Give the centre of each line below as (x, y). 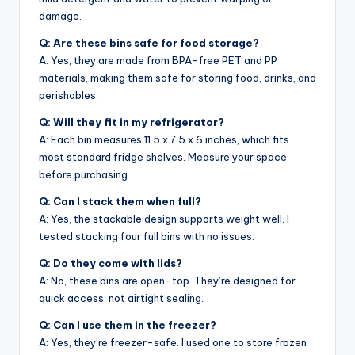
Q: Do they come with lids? (111, 263)
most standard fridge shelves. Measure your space (163, 157)
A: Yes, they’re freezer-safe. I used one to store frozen (173, 343)
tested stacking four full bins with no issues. (147, 237)
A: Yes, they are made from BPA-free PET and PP (158, 61)
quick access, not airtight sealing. (121, 298)
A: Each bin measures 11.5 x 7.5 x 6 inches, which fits (164, 140)
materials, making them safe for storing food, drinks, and (177, 78)
